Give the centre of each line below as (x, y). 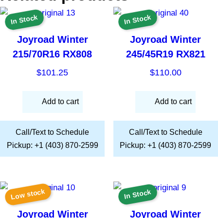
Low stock (28, 194)
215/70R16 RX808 (53, 54)
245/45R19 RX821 (165, 54)
